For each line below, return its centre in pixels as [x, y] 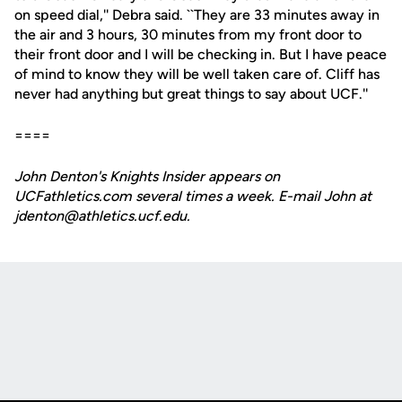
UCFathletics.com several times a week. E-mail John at [193, 196]
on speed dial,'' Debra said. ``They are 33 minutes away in [197, 15]
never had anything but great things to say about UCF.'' [191, 94]
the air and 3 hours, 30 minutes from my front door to [188, 35]
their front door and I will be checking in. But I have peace [201, 54]
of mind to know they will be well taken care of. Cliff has [197, 74]
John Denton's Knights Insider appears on [147, 176]
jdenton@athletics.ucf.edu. [102, 216]
